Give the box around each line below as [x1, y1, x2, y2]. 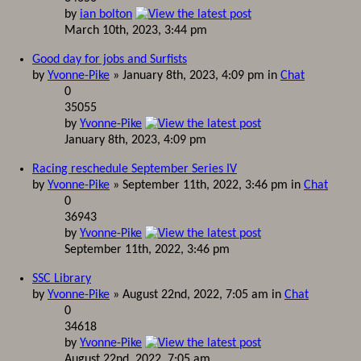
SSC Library [32, 272, 91, 285]
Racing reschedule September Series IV [32, 163, 237, 176]
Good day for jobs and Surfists [32, 53, 187, 66]
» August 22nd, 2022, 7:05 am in [110, 288, 284, 301]
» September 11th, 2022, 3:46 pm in [110, 179, 304, 192]
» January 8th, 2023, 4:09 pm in [110, 69, 280, 82]
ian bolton [80, 8, 132, 21]
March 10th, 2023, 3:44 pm [64, 24, 207, 37]
